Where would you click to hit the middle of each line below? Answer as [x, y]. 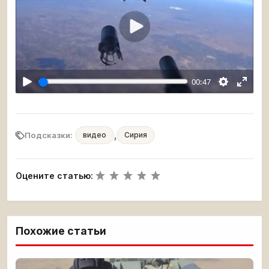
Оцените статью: [54, 176]
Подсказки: [49, 135]
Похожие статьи [61, 231]
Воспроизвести [165, 41]
